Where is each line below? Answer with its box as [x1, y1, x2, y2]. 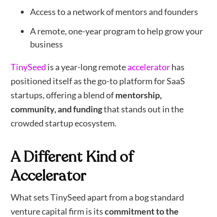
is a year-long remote [46, 62, 128, 73]
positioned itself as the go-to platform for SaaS [11, 76, 186, 87]
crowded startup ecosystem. [11, 118, 117, 129]
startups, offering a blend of [11, 90, 116, 101]
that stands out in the [102, 104, 184, 115]
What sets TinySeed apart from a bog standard [11, 192, 185, 203]
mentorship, [115, 90, 162, 101]
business [30, 38, 63, 49]
